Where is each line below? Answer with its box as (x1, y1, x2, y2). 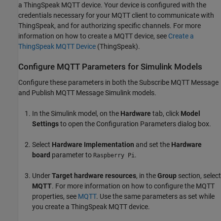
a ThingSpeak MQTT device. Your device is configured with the (18, 1, 206, 9)
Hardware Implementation (52, 140, 134, 148)
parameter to (50, 150, 93, 159)
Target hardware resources (52, 171, 136, 180)
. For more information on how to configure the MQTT (52, 182, 215, 190)
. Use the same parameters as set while (96, 192, 215, 200)
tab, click (151, 109, 181, 117)
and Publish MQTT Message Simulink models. (18, 88, 156, 97)
